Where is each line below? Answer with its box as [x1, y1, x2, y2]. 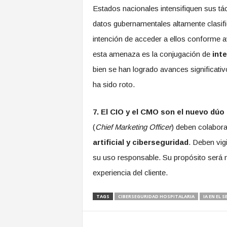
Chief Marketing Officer [95, 123, 171, 131]
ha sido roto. [92, 80, 135, 89]
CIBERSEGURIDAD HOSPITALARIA [118, 193, 195, 200]
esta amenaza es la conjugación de [92, 50, 212, 58]
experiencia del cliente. [92, 168, 168, 177]
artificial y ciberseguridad [92, 138, 188, 146]
